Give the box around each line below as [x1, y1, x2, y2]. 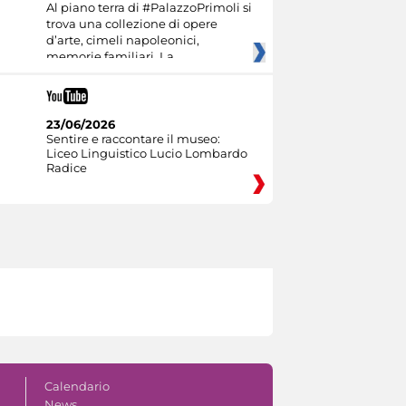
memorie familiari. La [45, 49, 174, 64]
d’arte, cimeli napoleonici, [45, 33, 199, 48]
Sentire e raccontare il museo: [45, 131, 220, 146]
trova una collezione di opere [45, 16, 217, 32]
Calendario [43, 379, 110, 393]
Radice [45, 160, 87, 175]
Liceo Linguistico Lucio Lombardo [45, 146, 247, 160]
